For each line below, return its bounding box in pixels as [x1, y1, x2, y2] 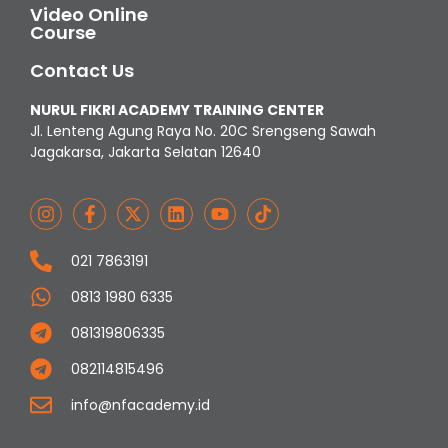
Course [30, 20, 96, 46]
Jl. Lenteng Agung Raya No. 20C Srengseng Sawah [30, 121, 376, 142]
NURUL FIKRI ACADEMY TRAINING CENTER [30, 100, 324, 121]
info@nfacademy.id [70, 394, 210, 415]
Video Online [30, 2, 148, 28]
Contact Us [30, 58, 134, 84]
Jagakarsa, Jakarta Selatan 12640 [30, 142, 261, 163]
